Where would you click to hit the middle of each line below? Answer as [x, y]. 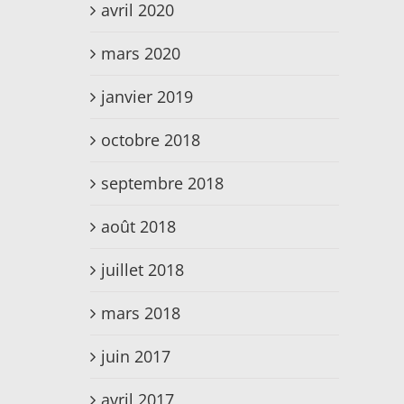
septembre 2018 [162, 184]
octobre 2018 [151, 140]
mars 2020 [141, 54]
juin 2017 [136, 357]
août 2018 [138, 227]
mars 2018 [141, 313]
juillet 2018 [142, 270]
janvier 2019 [147, 97]
